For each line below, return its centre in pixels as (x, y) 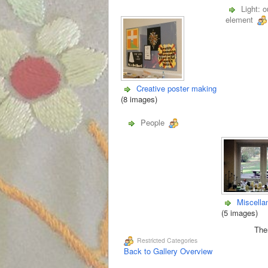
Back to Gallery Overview (168, 251)
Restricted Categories (166, 240)
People (153, 122)
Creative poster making (176, 88)
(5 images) (240, 212)
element (240, 19)
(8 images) (139, 99)
